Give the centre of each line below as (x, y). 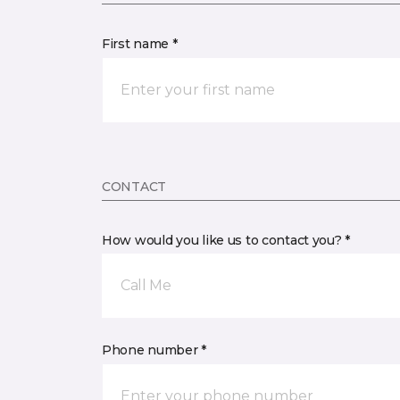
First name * (140, 44)
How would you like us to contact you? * (226, 240)
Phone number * (154, 350)
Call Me (146, 285)
